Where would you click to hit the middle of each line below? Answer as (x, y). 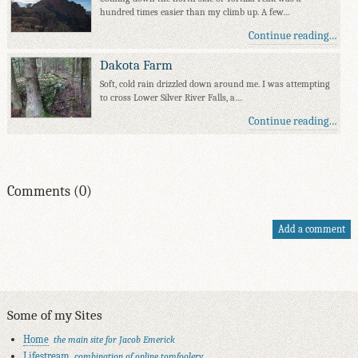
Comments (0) (49, 191)
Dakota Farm (137, 64)
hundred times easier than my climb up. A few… (195, 12)
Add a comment (312, 229)
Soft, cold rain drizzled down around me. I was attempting (215, 84)
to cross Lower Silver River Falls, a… (171, 97)
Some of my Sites (54, 314)
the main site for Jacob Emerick (114, 340)
